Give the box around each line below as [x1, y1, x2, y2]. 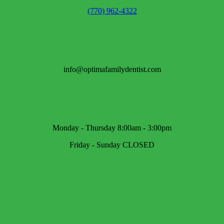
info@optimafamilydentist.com [63, 65, 161, 74]
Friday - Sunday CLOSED [69, 140, 154, 149]
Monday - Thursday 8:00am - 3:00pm [52, 123, 171, 132]
